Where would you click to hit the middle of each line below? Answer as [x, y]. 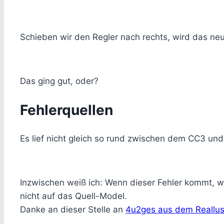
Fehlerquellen [66, 110]
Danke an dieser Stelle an [73, 210]
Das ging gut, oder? [59, 81]
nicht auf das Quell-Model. [73, 196]
